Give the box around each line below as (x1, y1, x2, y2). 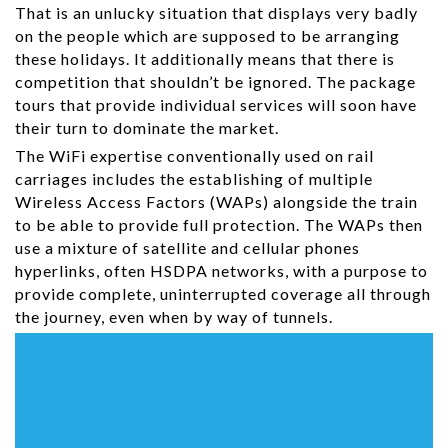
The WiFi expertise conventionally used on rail (15, 145, 374, 165)
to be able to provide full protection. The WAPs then (15, 214, 423, 234)
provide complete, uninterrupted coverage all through (15, 283, 431, 303)
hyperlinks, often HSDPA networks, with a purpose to (15, 260, 428, 280)
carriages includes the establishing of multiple (15, 168, 373, 188)
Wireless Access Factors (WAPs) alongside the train (15, 191, 418, 211)
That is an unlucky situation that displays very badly (15, 2, 418, 22)
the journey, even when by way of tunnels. (15, 306, 333, 326)
